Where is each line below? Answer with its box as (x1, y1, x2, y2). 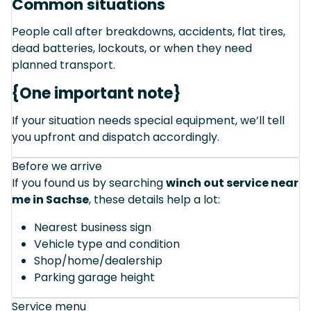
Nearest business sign (34, 219, 151, 235)
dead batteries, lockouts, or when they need (12, 40, 252, 56)
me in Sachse (12, 191, 89, 208)
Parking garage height (34, 269, 155, 285)
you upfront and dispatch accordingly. (12, 128, 219, 145)
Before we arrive (12, 158, 102, 174)
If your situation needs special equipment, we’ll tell (12, 112, 285, 128)
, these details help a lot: (89, 191, 220, 208)
